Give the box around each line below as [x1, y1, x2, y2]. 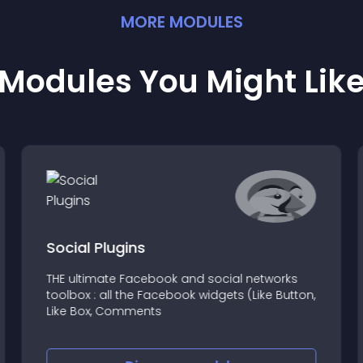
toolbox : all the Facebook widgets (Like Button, [46, 286, 316, 303]
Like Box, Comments [46, 302, 162, 319]
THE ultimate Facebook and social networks [46, 270, 298, 287]
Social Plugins [46, 237, 146, 258]
